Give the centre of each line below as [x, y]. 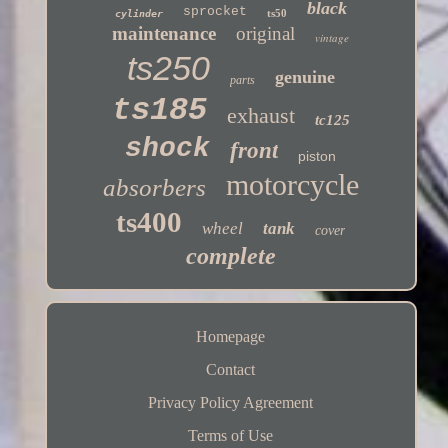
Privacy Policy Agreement [231, 403]
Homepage [231, 337]
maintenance [164, 34]
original [266, 34]
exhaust [260, 116]
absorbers [154, 188]
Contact [231, 370]
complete [230, 256]
